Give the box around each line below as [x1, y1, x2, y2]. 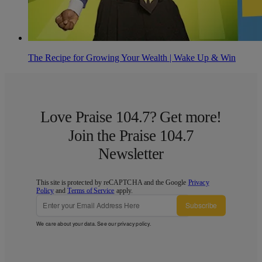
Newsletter [98, 144, 164, 163]
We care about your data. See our [36, 219, 118, 227]
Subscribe [185, 200, 217, 211]
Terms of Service [67, 186, 115, 194]
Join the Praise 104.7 [68, 126, 194, 144]
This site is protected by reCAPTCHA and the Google [36, 178, 188, 187]
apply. [114, 186, 133, 194]
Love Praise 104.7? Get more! [40, 108, 222, 126]
